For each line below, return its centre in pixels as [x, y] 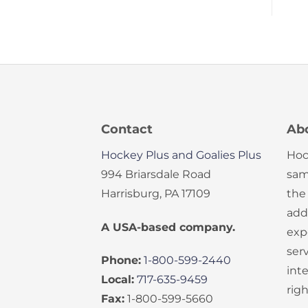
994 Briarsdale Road [156, 174]
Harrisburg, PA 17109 [156, 193]
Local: [118, 279]
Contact [127, 129]
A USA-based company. [168, 227]
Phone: [121, 260]
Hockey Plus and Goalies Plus [181, 155]
